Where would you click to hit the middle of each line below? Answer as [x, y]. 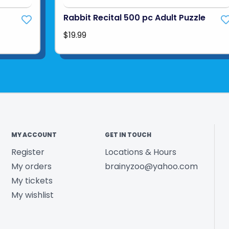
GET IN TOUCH [128, 135]
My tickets [32, 181]
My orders [31, 167]
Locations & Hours [141, 152]
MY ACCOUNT [34, 135]
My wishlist [32, 195]
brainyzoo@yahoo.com [152, 167]
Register [28, 152]
